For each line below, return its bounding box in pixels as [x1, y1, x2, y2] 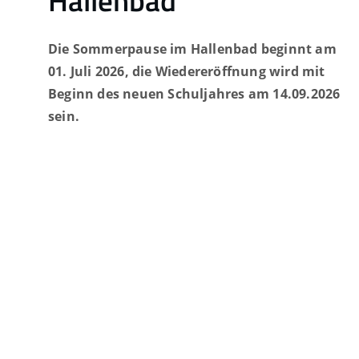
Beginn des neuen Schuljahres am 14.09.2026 [48, 85, 341, 103]
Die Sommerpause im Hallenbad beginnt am [48, 40, 337, 58]
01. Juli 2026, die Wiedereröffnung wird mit [48, 63, 325, 81]
